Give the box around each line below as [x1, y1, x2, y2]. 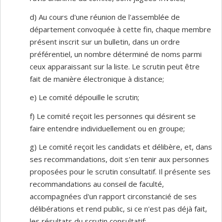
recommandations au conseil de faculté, [30, 179, 164, 189]
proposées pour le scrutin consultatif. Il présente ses [30, 166, 211, 176]
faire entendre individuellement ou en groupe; [30, 123, 185, 133]
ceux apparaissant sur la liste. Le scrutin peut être [30, 61, 200, 71]
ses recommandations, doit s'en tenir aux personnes [30, 154, 209, 164]
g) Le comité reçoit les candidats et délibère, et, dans [30, 142, 212, 152]
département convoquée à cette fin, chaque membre [30, 24, 211, 34]
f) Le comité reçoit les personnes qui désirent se [30, 111, 196, 121]
